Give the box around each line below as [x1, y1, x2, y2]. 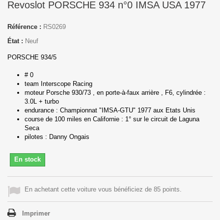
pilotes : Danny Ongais [25, 133, 89, 140]
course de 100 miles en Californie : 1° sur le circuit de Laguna [25, 115, 199, 123]
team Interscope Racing [25, 80, 92, 87]
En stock [14, 155, 41, 163]
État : [7, 37, 23, 45]
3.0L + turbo [25, 97, 59, 105]
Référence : [7, 23, 41, 30]
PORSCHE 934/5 [7, 53, 56, 61]
